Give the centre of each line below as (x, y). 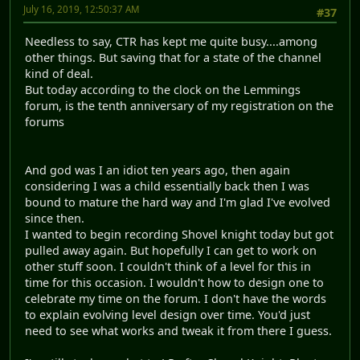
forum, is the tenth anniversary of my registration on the (179, 106)
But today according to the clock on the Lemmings (163, 90)
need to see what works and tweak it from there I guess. (178, 331)
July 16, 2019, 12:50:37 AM (82, 9)
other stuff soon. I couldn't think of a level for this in (168, 267)
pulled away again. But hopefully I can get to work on (171, 251)
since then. (55, 219)
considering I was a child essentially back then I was (167, 186)
